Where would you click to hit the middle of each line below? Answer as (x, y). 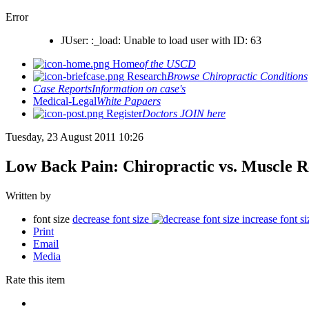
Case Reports (62, 89)
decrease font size (111, 219)
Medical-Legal (65, 101)
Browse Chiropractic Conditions (237, 76)
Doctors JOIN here (184, 113)
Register (123, 113)
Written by (30, 195)
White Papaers (129, 101)
